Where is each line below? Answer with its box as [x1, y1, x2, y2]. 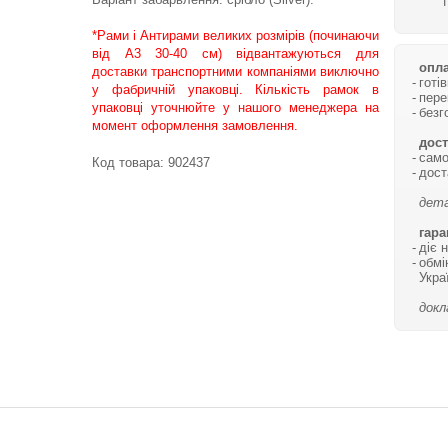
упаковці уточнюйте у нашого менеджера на [92, 100, 379, 115]
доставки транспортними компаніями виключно [92, 64, 379, 79]
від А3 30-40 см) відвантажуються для [92, 46, 379, 61]
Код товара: [92, 155, 168, 170]
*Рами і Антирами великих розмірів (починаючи [92, 28, 379, 43]
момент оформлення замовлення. [92, 118, 298, 133]
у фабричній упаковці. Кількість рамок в [92, 82, 379, 97]
